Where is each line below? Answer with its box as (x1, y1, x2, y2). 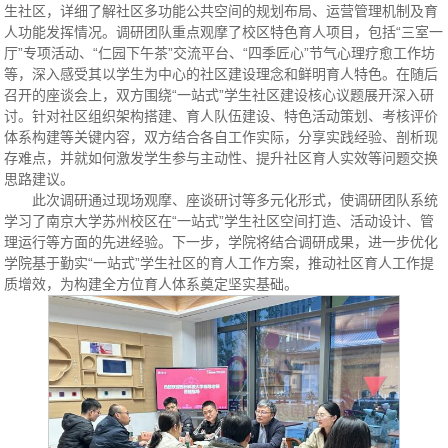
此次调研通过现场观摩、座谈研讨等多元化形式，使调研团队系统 (32, 191, 439, 208)
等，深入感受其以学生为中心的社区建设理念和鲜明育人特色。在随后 (4, 65, 439, 82)
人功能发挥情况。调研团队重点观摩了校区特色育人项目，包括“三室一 (4, 23, 444, 40)
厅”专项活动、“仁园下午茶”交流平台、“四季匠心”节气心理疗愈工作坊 (4, 44, 436, 61)
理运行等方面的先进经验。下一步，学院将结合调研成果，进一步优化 (4, 233, 439, 250)
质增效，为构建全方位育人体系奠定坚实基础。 (4, 275, 299, 292)
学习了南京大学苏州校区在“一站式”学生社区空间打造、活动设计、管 (4, 212, 435, 229)
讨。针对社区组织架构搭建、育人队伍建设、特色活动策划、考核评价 (4, 107, 439, 124)
